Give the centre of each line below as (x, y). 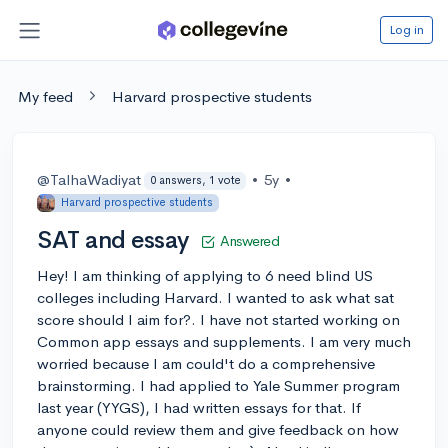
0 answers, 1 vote (195, 180)
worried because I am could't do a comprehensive (206, 363)
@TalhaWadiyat (89, 179)
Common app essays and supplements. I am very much (224, 341)
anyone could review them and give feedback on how (218, 429)
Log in (406, 29)
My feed (45, 96)
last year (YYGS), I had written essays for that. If (199, 407)
